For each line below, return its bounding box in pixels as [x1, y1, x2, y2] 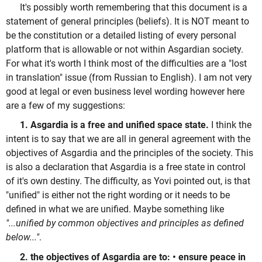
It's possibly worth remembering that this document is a [20, 1, 247, 13]
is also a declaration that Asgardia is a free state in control [6, 161, 246, 173]
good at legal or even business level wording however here [6, 85, 244, 97]
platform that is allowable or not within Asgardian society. [6, 43, 243, 55]
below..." [6, 232, 39, 243]
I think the [209, 119, 251, 131]
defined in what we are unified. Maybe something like [6, 204, 224, 215]
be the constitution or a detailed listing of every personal [6, 29, 236, 41]
